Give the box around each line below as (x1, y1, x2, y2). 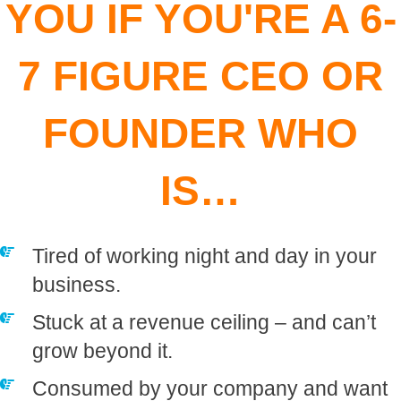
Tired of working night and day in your (32, 243, 377, 268)
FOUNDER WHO (43, 110, 358, 158)
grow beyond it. (32, 338, 173, 363)
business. (32, 272, 121, 296)
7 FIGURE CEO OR (18, 53, 383, 100)
